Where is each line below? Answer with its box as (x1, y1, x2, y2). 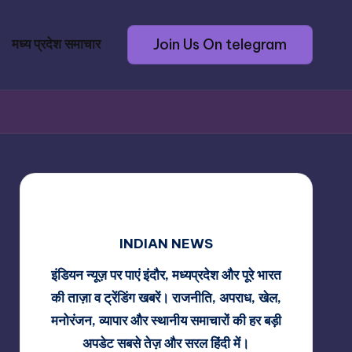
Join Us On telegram (153, 35, 287, 54)
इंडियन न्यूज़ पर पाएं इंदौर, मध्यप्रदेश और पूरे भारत (50, 266, 281, 284)
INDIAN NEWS (119, 234, 213, 252)
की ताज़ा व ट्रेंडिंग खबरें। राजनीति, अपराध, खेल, (50, 288, 281, 306)
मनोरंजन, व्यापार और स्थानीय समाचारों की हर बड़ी (50, 311, 281, 329)
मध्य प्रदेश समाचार (12, 36, 101, 53)
